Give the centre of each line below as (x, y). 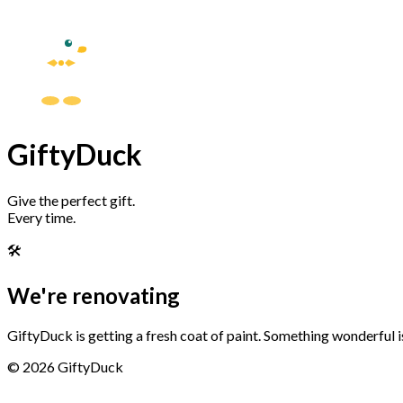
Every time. (41, 217)
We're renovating (94, 295)
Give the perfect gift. (71, 200)
